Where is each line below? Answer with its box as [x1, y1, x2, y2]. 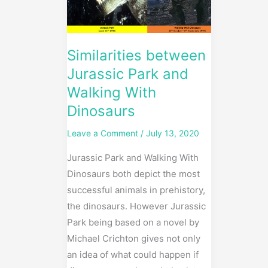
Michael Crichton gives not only [67, 233, 200, 245]
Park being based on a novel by [67, 217, 199, 229]
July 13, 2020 [146, 128, 199, 139]
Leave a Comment [67, 128, 138, 139]
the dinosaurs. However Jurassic [67, 200, 206, 212]
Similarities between [67, 47, 206, 65]
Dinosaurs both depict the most [67, 168, 200, 180]
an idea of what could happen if [67, 249, 199, 261]
